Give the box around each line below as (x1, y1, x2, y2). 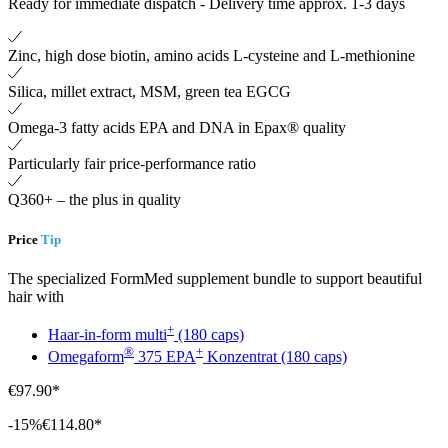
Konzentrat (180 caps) (203, 348, 347, 366)
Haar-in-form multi (48, 326, 167, 343)
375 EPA (134, 348, 196, 366)
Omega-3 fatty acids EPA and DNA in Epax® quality (8, 119, 346, 137)
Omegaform (48, 348, 124, 366)
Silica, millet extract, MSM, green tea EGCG (8, 83, 291, 101)
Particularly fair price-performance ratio (8, 155, 256, 173)
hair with (8, 287, 64, 305)
